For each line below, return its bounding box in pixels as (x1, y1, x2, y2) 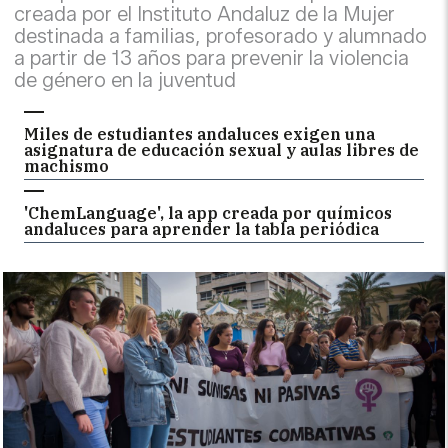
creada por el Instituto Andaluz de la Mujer (14, 2, 396, 26)
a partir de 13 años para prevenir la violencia (14, 46, 410, 70)
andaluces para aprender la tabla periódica (24, 219, 380, 239)
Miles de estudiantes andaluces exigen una (24, 124, 376, 144)
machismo (24, 156, 110, 176)
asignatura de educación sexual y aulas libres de (24, 140, 420, 160)
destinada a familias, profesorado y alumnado (14, 24, 428, 48)
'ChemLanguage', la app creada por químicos (24, 203, 393, 223)
